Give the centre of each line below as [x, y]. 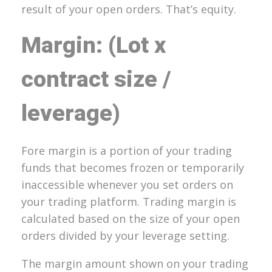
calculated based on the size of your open [131, 219]
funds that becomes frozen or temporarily [133, 168]
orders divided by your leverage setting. [125, 236]
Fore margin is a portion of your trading [127, 151]
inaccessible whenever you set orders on [127, 185]
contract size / [96, 80]
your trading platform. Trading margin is [129, 202]
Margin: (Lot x [93, 46]
